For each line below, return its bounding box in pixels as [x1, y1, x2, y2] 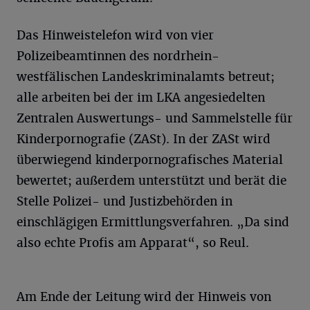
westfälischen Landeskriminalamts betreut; [17, 69, 275, 84]
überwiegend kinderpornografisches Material [17, 152, 283, 167]
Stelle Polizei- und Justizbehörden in [17, 193, 232, 209]
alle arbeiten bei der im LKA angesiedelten [17, 89, 265, 105]
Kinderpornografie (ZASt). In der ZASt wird [17, 131, 271, 147]
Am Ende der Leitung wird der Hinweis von [17, 289, 271, 304]
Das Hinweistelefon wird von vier [17, 27, 214, 43]
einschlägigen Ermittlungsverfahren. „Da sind [17, 214, 289, 230]
